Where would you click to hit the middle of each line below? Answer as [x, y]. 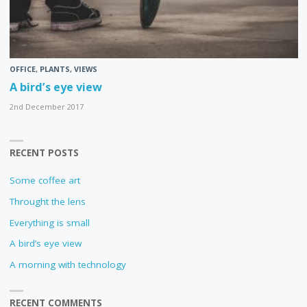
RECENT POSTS [44, 152]
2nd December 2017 [46, 106]
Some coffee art [45, 180]
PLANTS [54, 69]
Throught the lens [47, 201]
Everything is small [49, 222]
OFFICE [22, 69]
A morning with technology [67, 265]
